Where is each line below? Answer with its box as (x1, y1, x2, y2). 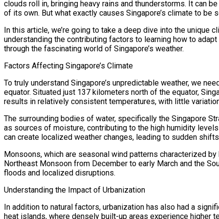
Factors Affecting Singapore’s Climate (4, 61, 133, 71)
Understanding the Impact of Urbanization (4, 185, 145, 195)
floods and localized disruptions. (4, 168, 115, 178)
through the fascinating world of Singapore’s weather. (4, 44, 184, 54)
